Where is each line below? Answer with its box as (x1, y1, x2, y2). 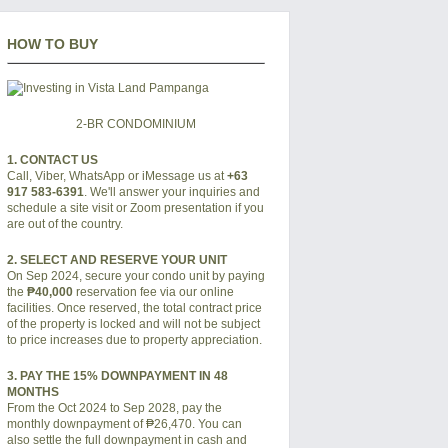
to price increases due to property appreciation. (6, 333, 262, 347)
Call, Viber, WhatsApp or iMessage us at (6, 169, 227, 183)
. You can (191, 417, 242, 431)
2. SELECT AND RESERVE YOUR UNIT (6, 253, 227, 267)
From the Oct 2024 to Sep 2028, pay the (6, 401, 222, 415)
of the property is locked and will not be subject (6, 317, 260, 331)
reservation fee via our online (72, 285, 234, 299)
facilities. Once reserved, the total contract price (6, 301, 262, 315)
